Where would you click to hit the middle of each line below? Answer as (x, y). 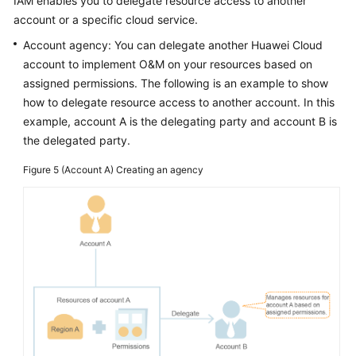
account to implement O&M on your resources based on (168, 64)
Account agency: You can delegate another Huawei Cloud (173, 44)
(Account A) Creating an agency (132, 169)
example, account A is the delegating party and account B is (180, 121)
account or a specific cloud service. (106, 19)
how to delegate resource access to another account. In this (179, 102)
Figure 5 (42, 169)
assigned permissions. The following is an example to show (176, 83)
